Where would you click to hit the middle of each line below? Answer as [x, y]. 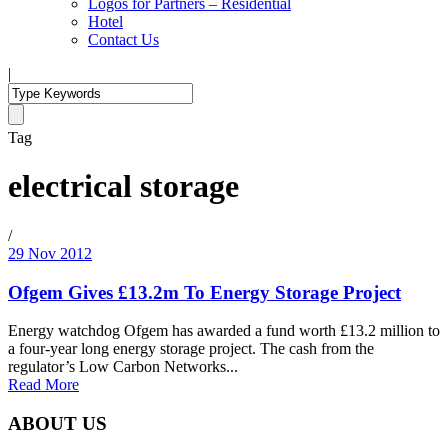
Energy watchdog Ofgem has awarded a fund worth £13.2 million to [224, 331]
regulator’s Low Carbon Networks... [123, 367]
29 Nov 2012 [50, 253]
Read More [43, 385]
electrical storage [123, 186]
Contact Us [123, 39]
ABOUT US [57, 424]
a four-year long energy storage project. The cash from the [191, 349]
